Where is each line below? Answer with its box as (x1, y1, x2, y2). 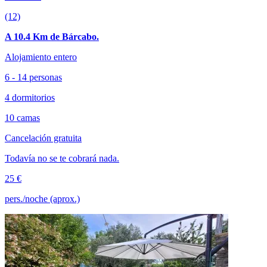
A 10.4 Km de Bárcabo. (5, 31, 99, 42)
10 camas (5, 112, 40, 123)
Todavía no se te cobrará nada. (5, 153, 119, 163)
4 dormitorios (5, 92, 55, 103)
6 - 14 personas (5, 72, 62, 82)
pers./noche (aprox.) (5, 193, 80, 204)
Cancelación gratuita (5, 132, 82, 143)
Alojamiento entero (5, 51, 77, 62)
